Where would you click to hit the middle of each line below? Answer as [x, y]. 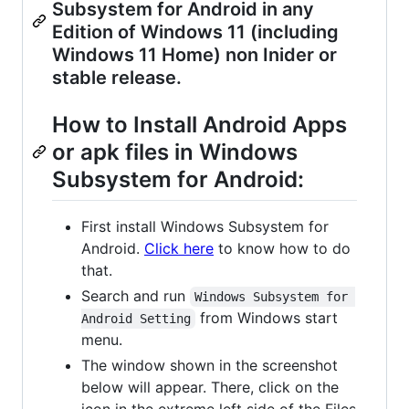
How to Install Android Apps [199, 124]
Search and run [136, 295]
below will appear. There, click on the [210, 387]
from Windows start [269, 317]
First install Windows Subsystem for [205, 226]
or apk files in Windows [175, 152]
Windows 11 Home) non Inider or [194, 54]
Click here [179, 248]
